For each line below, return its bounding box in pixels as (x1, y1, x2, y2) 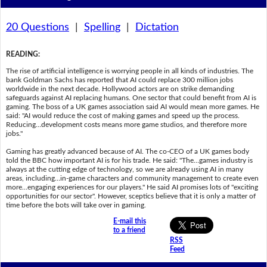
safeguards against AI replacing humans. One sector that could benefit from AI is (5, 94, 256, 101)
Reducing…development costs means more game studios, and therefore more (5, 120, 247, 128)
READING (5, 51, 38, 58)
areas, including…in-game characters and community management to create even (5, 174, 259, 182)
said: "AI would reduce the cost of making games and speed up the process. (5, 111, 240, 119)
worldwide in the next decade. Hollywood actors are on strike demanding (5, 85, 234, 92)
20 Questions (5, 21, 69, 33)
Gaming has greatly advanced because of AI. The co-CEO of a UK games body (5, 147, 249, 155)
